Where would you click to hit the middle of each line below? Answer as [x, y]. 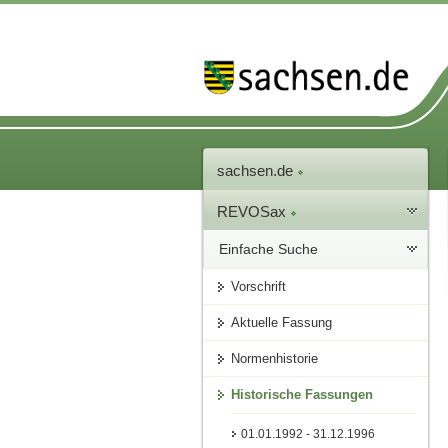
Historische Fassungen [302, 395]
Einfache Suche [269, 249]
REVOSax [254, 212]
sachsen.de [257, 171]
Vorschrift [259, 287]
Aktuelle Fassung [282, 323]
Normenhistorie [275, 359]
